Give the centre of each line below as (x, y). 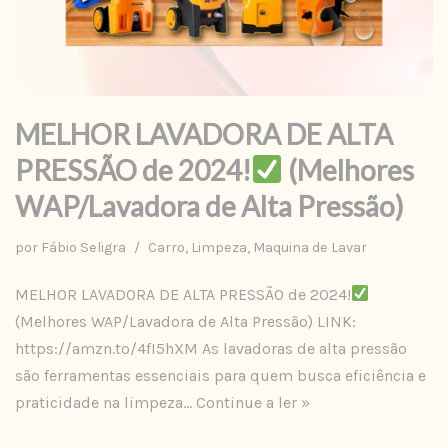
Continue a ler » (253, 402)
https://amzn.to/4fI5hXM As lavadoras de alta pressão (211, 348)
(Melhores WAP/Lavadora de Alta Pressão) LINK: (185, 321)
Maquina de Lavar (310, 247)
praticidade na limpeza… (105, 402)
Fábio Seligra (83, 247)
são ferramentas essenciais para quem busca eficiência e (220, 375)
